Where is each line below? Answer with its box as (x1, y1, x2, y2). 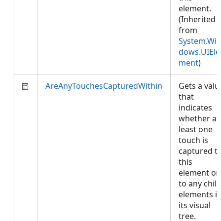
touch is (179, 135, 208, 146)
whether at (179, 113, 220, 124)
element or (179, 167, 220, 178)
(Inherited (179, 14, 216, 25)
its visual (179, 200, 211, 211)
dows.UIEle (179, 46, 220, 57)
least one (179, 124, 213, 135)
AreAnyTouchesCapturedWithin (45, 80, 162, 91)
